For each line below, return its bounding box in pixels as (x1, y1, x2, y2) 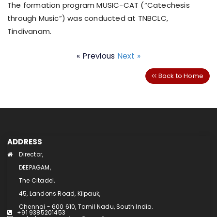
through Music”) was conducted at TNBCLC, (7, 13, 169, 24)
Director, (17, 150, 44, 158)
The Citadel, (19, 176, 55, 185)
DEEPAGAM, (19, 163, 51, 171)
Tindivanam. (7, 26, 52, 37)
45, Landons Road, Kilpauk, (19, 189, 101, 198)
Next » (117, 50, 140, 62)
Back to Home (156, 71, 203, 80)
